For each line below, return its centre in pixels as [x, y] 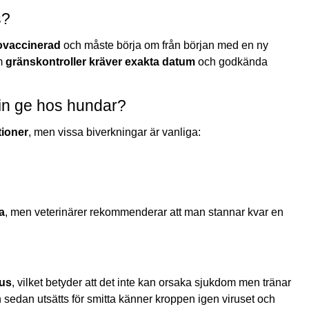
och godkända [231, 61]
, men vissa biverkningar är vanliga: [114, 132]
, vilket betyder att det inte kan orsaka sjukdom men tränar [151, 282]
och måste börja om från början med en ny [165, 45]
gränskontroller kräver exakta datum [100, 61]
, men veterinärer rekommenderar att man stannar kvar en [144, 212]
